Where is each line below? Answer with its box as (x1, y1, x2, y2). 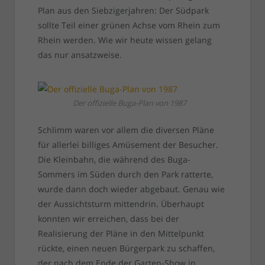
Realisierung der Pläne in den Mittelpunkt (37, 228, 204, 240)
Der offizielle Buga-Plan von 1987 (73, 98, 186, 109)
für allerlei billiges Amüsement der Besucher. (37, 139, 218, 151)
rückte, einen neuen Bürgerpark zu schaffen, (37, 243, 215, 254)
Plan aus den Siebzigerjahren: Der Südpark (37, 5, 209, 17)
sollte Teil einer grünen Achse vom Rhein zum (37, 20, 220, 31)
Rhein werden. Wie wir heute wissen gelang (37, 34, 212, 46)
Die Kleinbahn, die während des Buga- (37, 154, 190, 166)
